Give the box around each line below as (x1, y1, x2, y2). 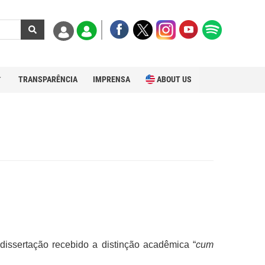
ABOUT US (157, 74, 192, 84)
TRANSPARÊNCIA (18, 74, 77, 84)
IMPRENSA (93, 74, 130, 84)
